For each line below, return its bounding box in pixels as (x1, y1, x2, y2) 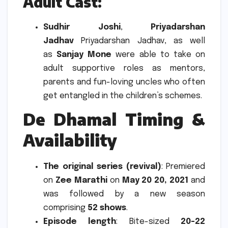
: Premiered (161, 162, 205, 172)
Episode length (43, 217, 117, 226)
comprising (43, 204, 88, 213)
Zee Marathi (55, 176, 107, 185)
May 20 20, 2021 (122, 176, 189, 185)
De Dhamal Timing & (23, 109, 205, 130)
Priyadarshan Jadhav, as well (74, 36, 205, 45)
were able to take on (111, 50, 206, 59)
